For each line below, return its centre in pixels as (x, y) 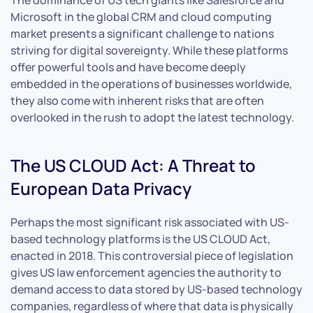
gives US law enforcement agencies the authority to (146, 272)
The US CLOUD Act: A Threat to (133, 165)
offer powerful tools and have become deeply (128, 67)
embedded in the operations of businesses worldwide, (151, 83)
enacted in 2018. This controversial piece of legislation (152, 255)
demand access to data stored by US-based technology (156, 289)
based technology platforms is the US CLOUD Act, (140, 239)
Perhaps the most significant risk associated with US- (150, 222)
